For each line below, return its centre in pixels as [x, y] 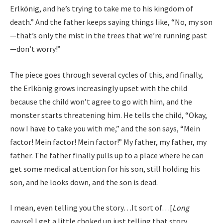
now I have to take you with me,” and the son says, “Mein [105, 128]
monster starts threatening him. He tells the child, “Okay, [109, 115]
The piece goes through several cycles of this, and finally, [107, 74]
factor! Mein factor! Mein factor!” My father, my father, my [108, 142]
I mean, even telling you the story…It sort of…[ [91, 208]
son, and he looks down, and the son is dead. [85, 182]
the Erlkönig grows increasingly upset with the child [99, 88]
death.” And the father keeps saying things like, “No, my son [111, 22]
